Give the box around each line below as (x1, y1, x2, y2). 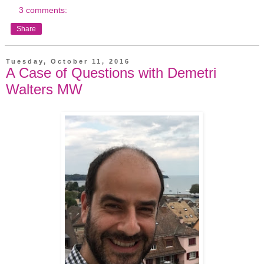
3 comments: (19, 5, 68, 15)
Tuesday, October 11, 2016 (6, 57, 130, 65)
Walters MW (6, 81, 82, 97)
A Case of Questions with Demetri (6, 64, 216, 81)
